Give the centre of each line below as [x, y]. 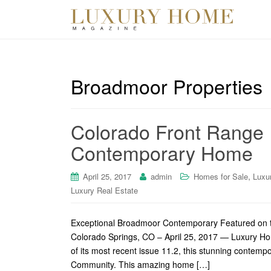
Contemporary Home [162, 152]
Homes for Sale [221, 176]
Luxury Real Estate [104, 190]
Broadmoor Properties [167, 86]
